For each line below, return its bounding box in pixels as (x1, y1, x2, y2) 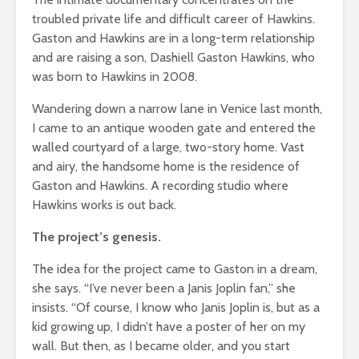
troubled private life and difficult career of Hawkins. (32, 10, 315, 26)
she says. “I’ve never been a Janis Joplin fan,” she (32, 280, 296, 296)
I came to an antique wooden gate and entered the (32, 119, 316, 135)
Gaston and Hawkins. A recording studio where (32, 177, 288, 193)
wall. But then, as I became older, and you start (32, 337, 290, 353)
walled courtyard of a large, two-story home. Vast (32, 139, 305, 155)
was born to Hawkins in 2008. (32, 68, 197, 84)
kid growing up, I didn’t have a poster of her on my (32, 318, 305, 334)
